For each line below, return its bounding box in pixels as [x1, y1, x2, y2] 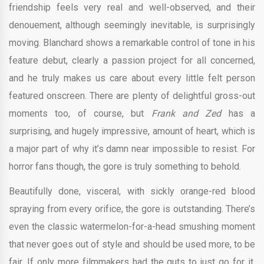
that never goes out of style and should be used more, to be [9, 239, 255, 250]
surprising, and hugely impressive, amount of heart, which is [9, 126, 255, 137]
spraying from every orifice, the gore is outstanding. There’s [9, 203, 255, 215]
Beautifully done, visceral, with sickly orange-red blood [9, 186, 255, 197]
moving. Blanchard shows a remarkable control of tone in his [9, 37, 255, 49]
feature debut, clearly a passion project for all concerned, [9, 55, 255, 67]
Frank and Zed [151, 108, 229, 120]
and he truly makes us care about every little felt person [9, 72, 255, 84]
